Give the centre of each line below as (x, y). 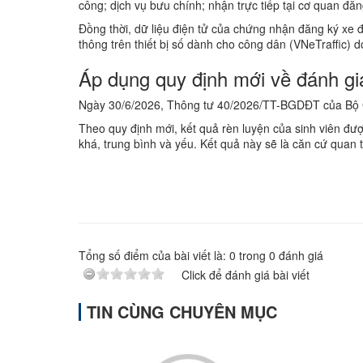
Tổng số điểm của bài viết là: (154, 255)
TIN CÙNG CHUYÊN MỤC (182, 311)
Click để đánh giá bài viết (246, 274)
